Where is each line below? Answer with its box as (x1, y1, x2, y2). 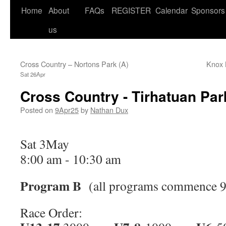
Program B (20, 176, 81, 195)
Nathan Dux (90, 104, 128, 115)
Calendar (155, 5, 188, 16)
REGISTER (111, 5, 151, 16)
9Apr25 (55, 104, 79, 115)
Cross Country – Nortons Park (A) (20, 59, 129, 69)
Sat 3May (20, 135, 69, 152)
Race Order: (20, 204, 82, 221)
